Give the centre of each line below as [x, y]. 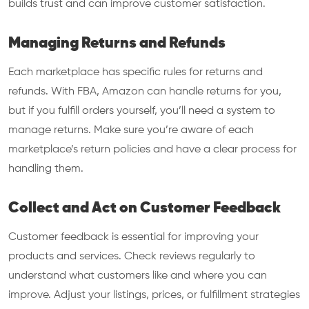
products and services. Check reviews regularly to [132, 257]
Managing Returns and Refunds [117, 43]
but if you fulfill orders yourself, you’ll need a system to [142, 111]
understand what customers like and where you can [138, 276]
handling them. [46, 169]
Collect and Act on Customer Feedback [144, 208]
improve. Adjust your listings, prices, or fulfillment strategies [154, 295]
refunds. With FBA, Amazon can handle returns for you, [145, 92]
